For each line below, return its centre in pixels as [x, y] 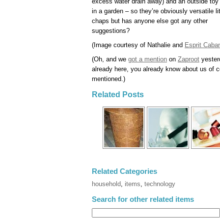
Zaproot [189, 59]
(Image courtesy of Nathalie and [138, 45]
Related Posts [118, 94]
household [106, 184]
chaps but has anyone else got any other [150, 21]
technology [160, 184]
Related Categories [124, 171]
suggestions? [111, 30]
